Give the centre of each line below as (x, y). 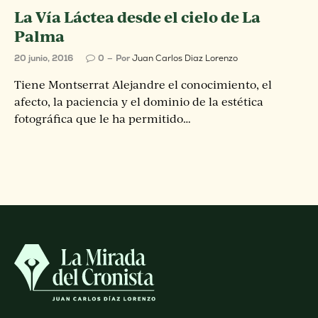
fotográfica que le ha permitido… (103, 118)
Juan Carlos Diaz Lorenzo (185, 58)
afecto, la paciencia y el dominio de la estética (139, 101)
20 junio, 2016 (44, 58)
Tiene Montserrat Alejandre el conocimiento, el (143, 84)
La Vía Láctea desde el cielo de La (137, 16)
